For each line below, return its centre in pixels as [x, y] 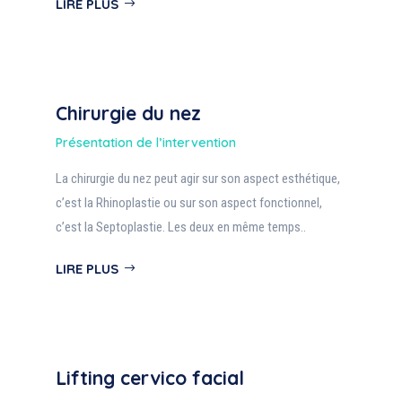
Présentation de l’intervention [146, 143]
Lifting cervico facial [150, 378]
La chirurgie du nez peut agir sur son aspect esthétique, [198, 179]
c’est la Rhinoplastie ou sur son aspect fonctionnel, [189, 203]
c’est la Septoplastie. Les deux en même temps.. [181, 227]
